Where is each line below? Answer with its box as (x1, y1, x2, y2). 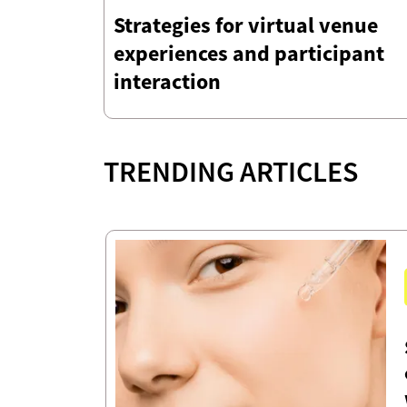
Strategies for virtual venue (114, 11, 378, 40)
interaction (114, 67, 221, 96)
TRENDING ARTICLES (104, 154, 358, 191)
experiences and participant (114, 39, 384, 68)
